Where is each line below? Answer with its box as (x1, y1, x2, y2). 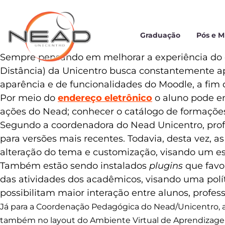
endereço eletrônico (58, 92, 152, 104)
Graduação (140, 31, 180, 40)
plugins (149, 160, 185, 172)
